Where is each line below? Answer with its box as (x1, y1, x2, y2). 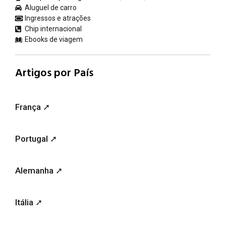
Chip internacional (25, 25, 82, 33)
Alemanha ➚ (15, 165, 63, 176)
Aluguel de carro (25, 4, 77, 12)
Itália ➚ (15, 197, 42, 207)
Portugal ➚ (15, 133, 57, 144)
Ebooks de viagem (25, 35, 83, 44)
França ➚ (15, 101, 50, 112)
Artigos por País (15, 63, 93, 80)
